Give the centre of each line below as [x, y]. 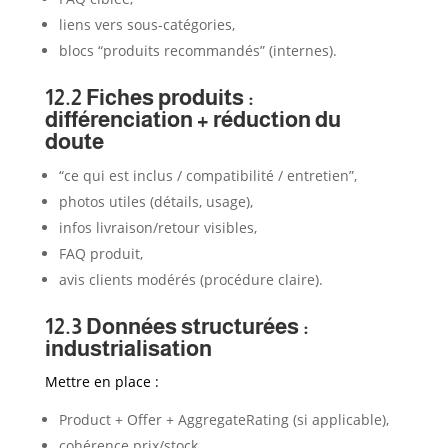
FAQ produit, [100, 253]
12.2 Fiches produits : [149, 97]
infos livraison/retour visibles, [157, 227]
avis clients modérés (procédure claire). [190, 279]
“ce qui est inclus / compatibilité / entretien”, [207, 175]
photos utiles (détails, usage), [155, 201]
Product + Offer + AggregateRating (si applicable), [223, 419]
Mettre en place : [101, 381]
